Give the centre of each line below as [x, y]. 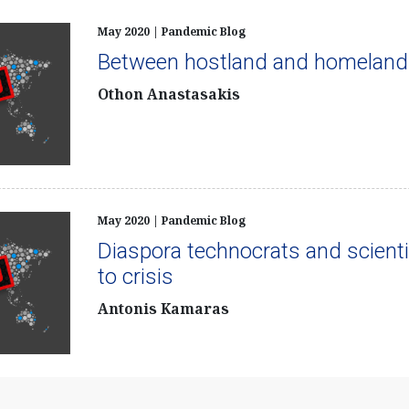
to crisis [135, 276]
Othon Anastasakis [168, 94]
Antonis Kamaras [163, 309]
